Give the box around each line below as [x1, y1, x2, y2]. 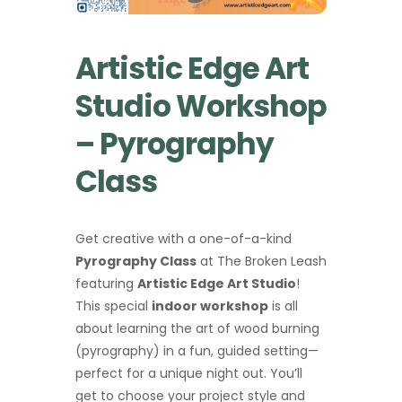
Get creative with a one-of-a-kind [75, 230, 292, 249]
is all [268, 297, 298, 316]
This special [75, 297, 152, 316]
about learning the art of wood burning [75, 319, 319, 338]
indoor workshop [152, 297, 268, 316]
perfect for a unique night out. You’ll [75, 364, 302, 383]
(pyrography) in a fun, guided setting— [75, 342, 319, 361]
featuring [75, 275, 137, 293]
